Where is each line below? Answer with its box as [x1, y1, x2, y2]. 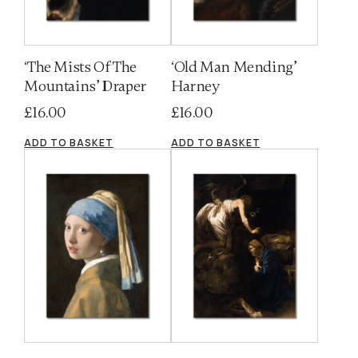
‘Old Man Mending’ [171, 58, 297, 78]
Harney [171, 77, 220, 97]
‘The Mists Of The [24, 58, 137, 78]
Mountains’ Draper [24, 77, 146, 97]
